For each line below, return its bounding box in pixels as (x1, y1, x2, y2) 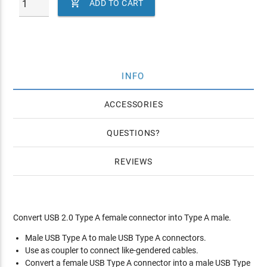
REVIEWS (114, 157, 153, 166)
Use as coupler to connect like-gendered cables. (25, 246, 199, 255)
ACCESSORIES (104, 100, 163, 109)
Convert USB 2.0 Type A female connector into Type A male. (13, 213, 232, 222)
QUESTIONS (106, 128, 156, 138)
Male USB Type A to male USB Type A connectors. (25, 233, 207, 243)
